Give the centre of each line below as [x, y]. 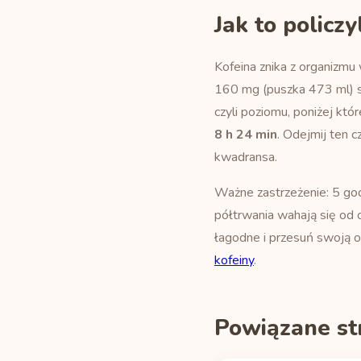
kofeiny [234, 260]
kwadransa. [246, 157]
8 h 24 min [246, 135]
